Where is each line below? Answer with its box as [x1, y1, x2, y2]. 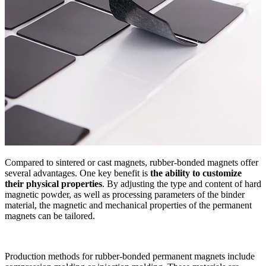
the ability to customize [150, 167, 242, 178]
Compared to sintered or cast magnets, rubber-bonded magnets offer [5, 157, 258, 167]
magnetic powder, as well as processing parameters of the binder [5, 189, 245, 199]
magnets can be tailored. [5, 210, 95, 221]
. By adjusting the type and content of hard [102, 178, 261, 189]
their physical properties [5, 178, 102, 189]
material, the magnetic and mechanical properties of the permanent [5, 199, 252, 210]
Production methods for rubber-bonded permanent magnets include [5, 251, 255, 261]
